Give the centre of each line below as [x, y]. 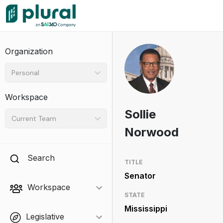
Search [41, 158]
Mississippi [146, 209]
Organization [29, 51]
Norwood [151, 132]
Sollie [140, 114]
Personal [25, 72]
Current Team [34, 118]
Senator [140, 176]
